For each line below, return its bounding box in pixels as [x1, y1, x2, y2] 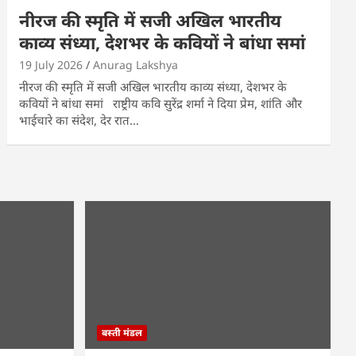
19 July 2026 [19, 56, 83, 72]
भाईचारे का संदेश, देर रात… [19, 111, 140, 128]
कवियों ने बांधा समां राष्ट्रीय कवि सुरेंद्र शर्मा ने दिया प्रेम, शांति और [19, 95, 303, 111]
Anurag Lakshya [93, 56, 179, 72]
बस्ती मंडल [101, 325, 142, 339]
